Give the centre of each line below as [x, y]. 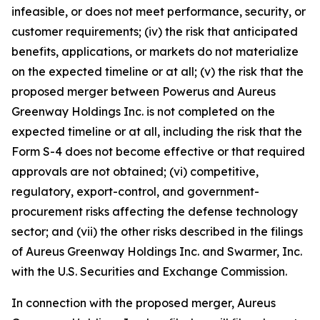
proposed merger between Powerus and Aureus [144, 91]
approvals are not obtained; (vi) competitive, [135, 171]
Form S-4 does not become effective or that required [158, 151]
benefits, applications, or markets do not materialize [155, 51]
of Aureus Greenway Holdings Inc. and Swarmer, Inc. [157, 251]
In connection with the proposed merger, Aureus [144, 302]
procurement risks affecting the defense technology [155, 211]
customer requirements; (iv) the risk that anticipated [155, 31]
